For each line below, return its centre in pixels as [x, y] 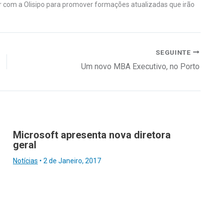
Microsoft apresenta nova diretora [92, 135]
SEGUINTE [174, 52]
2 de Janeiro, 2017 [72, 161]
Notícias [25, 161]
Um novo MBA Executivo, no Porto [140, 66]
